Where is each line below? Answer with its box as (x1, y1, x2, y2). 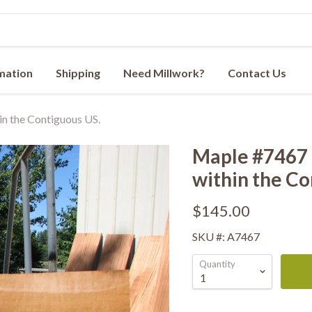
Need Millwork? (123, 66, 205, 79)
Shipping (56, 66, 100, 79)
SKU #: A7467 (192, 230, 260, 243)
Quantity (198, 258, 235, 270)
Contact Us (228, 66, 286, 79)
